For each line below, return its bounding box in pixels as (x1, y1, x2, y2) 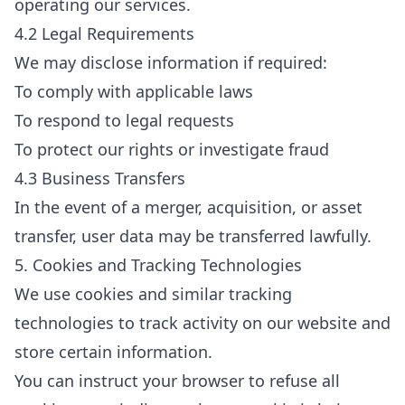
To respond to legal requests (14, 109, 234, 131)
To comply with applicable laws (14, 80, 253, 102)
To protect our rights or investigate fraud (14, 138, 329, 160)
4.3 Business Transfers (14, 167, 185, 189)
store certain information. (14, 341, 212, 363)
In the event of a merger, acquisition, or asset (14, 196, 363, 218)
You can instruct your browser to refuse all (14, 370, 340, 391)
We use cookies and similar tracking (14, 283, 292, 305)
